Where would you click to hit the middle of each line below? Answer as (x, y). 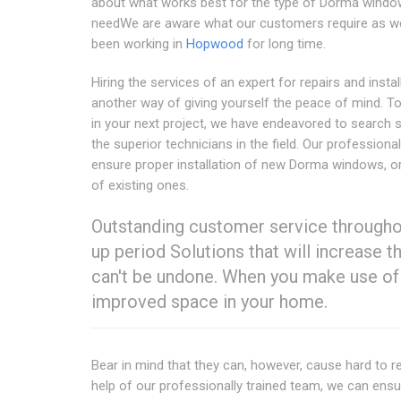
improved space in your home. (209, 301)
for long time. (285, 43)
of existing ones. (140, 185)
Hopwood (215, 43)
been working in (139, 43)
